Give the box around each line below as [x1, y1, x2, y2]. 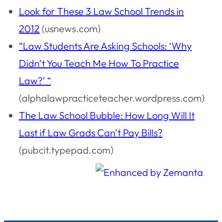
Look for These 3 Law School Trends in [19, 5, 184, 17]
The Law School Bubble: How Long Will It [19, 109, 195, 121]
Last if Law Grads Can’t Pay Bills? [19, 126, 163, 139]
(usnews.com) [40, 22, 101, 35]
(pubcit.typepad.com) [19, 144, 113, 156]
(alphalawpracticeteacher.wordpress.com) [19, 92, 205, 104]
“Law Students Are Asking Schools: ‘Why [19, 40, 192, 52]
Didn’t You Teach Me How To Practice [19, 57, 179, 69]
